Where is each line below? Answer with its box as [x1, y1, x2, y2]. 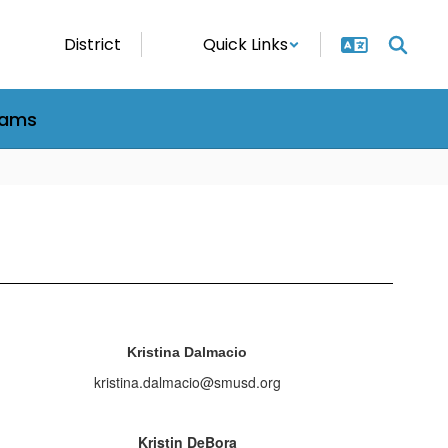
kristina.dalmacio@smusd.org [93, 372, 281, 392]
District [64, 33, 121, 56]
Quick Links [203, 33, 288, 56]
